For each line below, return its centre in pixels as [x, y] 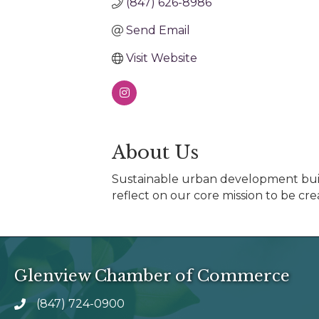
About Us [155, 153]
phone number [58, 306]
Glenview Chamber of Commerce [152, 276]
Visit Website [162, 58]
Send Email [158, 31]
